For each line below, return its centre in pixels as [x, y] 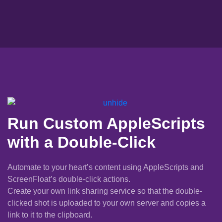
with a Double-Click [82, 142]
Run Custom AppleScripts [106, 124]
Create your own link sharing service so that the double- [105, 191]
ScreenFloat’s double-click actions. [69, 179]
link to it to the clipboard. [50, 215]
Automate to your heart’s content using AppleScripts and [106, 167]
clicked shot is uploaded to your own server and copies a [107, 203]
